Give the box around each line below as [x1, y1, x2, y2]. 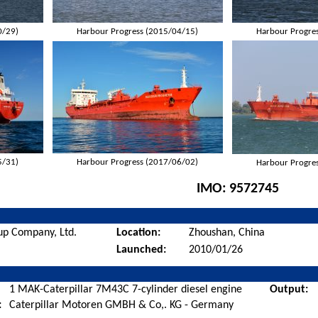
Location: [116, 226, 161, 238]
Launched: [116, 243, 167, 256]
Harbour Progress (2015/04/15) [77, 26, 199, 36]
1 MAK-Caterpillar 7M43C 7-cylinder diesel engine [9, 283, 243, 295]
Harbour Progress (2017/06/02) [77, 157, 199, 167]
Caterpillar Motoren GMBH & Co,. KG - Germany [9, 299, 234, 311]
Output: [270, 283, 309, 295]
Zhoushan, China [189, 226, 265, 238]
